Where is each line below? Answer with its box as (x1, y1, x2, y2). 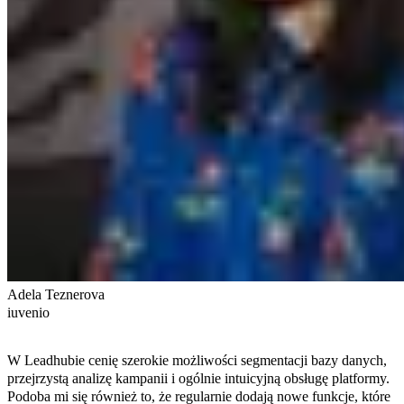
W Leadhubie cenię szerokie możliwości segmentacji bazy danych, (7, 352, 387, 368)
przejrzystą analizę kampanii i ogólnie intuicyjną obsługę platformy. (7, 370, 390, 386)
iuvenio (7, 304, 50, 320)
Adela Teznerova (7, 286, 105, 302)
